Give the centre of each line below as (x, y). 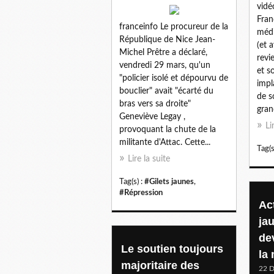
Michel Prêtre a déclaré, (163, 52)
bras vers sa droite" (155, 104)
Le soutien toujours (172, 249)
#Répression (141, 192)
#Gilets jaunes (169, 181)
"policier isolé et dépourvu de (174, 78)
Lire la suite (149, 159)
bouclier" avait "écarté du (166, 91)
